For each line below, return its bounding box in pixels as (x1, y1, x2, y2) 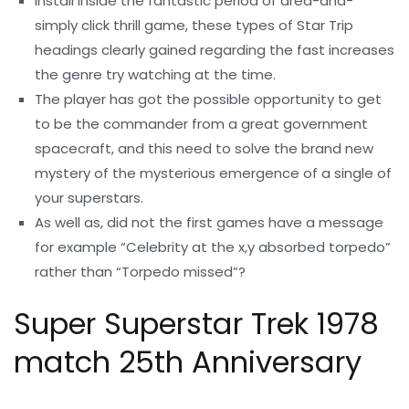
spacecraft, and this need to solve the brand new (35, 138, 374, 158)
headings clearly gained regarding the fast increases (35, 39, 395, 59)
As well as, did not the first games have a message (35, 212, 384, 232)
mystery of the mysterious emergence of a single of (35, 163, 393, 183)
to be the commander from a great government (35, 113, 369, 133)
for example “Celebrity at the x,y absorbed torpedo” (35, 236, 392, 257)
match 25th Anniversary (14, 341, 362, 383)
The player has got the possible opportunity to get (35, 89, 383, 109)
